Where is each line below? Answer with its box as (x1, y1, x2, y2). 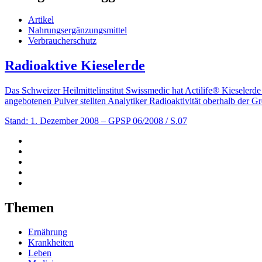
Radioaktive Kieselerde (5, 57, 145, 73)
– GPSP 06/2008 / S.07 (101, 115, 187, 126)
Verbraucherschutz (28, 35, 96, 46)
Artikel (28, 14, 54, 25)
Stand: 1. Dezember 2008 (5, 115, 99, 126)
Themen (5, 199, 54, 215)
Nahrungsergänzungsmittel (28, 25, 127, 35)
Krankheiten (28, 237, 74, 248)
